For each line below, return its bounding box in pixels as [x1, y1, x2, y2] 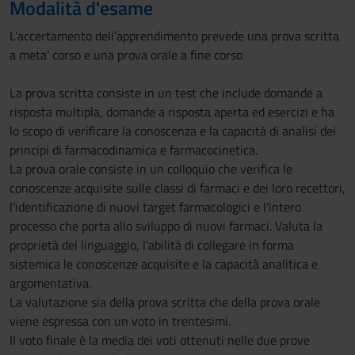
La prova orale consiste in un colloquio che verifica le [10, 159, 292, 178]
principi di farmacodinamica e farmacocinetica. [10, 140, 258, 159]
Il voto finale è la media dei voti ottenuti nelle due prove [10, 330, 310, 349]
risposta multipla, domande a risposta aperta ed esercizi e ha [10, 102, 334, 121]
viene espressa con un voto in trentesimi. [10, 311, 231, 330]
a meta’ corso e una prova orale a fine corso [10, 45, 242, 64]
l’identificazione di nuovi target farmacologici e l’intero [10, 197, 301, 216]
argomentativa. [10, 273, 91, 292]
